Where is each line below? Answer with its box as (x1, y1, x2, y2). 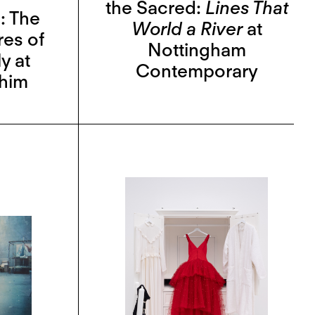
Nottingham (147, 38, 246, 60)
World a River (131, 17, 243, 39)
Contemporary (135, 59, 258, 82)
